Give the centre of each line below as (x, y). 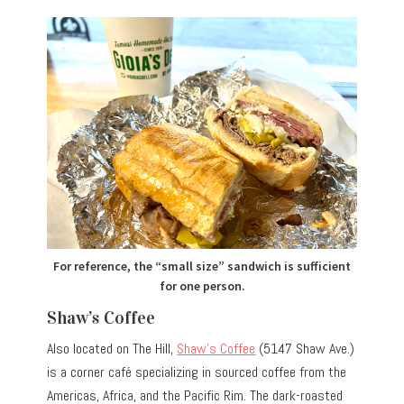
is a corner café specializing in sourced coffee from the (197, 372)
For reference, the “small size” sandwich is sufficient (202, 266)
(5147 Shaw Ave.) (305, 349)
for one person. (202, 286)
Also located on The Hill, (112, 349)
